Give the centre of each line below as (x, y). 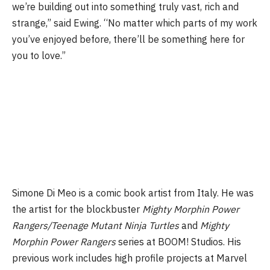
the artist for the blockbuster (77, 209)
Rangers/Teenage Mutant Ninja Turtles (96, 226)
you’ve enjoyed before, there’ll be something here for (128, 39)
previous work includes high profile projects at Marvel (130, 258)
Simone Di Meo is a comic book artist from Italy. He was (133, 193)
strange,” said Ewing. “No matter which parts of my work (135, 23)
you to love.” (39, 56)
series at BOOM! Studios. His (178, 242)
